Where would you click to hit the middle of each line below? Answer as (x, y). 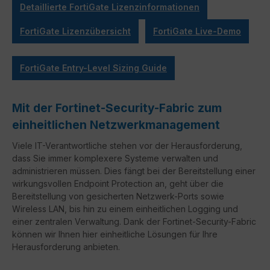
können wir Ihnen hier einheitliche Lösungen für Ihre (115, 234)
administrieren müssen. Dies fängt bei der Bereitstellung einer (134, 171)
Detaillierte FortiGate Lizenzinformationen (110, 7)
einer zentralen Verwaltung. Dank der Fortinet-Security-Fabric (134, 222)
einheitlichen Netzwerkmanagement (116, 125)
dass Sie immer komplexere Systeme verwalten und (115, 159)
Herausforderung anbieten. (66, 247)
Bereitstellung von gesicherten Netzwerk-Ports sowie (118, 196)
